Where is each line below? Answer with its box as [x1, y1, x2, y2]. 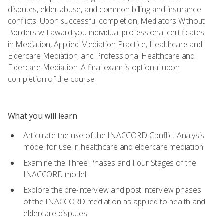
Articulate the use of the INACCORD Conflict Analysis [23, 129, 204, 140]
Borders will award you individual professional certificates [8, 27, 204, 38]
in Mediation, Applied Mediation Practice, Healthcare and [8, 38, 202, 49]
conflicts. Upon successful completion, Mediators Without [8, 15, 205, 26]
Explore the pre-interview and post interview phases [23, 185, 201, 196]
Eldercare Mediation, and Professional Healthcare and [8, 50, 195, 61]
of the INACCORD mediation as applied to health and [23, 196, 205, 207]
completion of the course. [8, 73, 96, 84]
